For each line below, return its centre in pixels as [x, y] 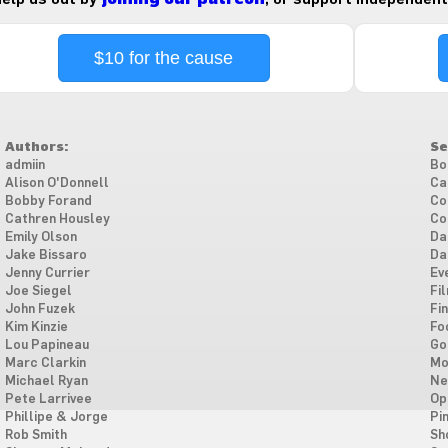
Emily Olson [40, 237]
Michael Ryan [46, 381]
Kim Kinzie [36, 327]
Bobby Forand [48, 201]
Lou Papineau [46, 345]
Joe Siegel [38, 291]
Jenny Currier [47, 273]
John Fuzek [39, 309]
